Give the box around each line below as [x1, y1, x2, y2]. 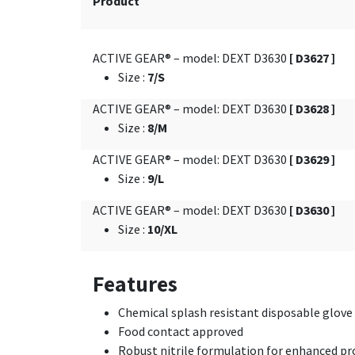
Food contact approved [118, 323, 243, 339]
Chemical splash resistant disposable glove [118, 303, 353, 320]
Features [93, 268, 177, 298]
